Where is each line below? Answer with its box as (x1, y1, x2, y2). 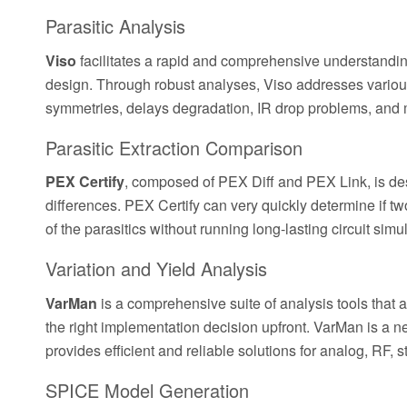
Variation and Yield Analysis (45, 255, 267, 283)
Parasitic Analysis (45, 13, 185, 40)
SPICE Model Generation (45, 376, 249, 403)
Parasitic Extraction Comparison (45, 134, 303, 161)
